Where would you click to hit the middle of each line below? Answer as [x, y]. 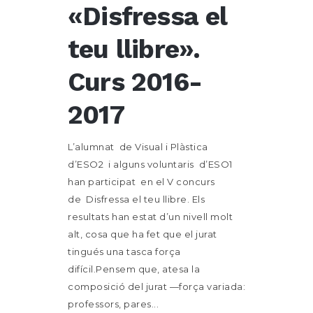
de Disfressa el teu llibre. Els [136, 199]
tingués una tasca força [124, 252]
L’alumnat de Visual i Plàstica [138, 147]
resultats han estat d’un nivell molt [150, 217]
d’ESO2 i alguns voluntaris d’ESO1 [150, 164]
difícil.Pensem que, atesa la [134, 269]
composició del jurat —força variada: [156, 286]
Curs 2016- [135, 82]
